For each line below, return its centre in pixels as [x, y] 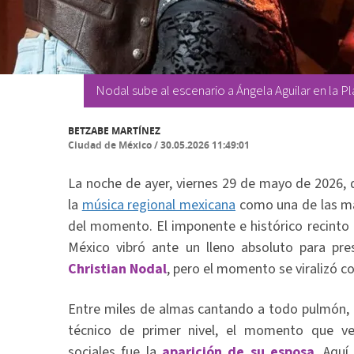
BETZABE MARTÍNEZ [114, 131]
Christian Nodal [117, 269]
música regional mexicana [159, 205]
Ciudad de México [110, 145]
